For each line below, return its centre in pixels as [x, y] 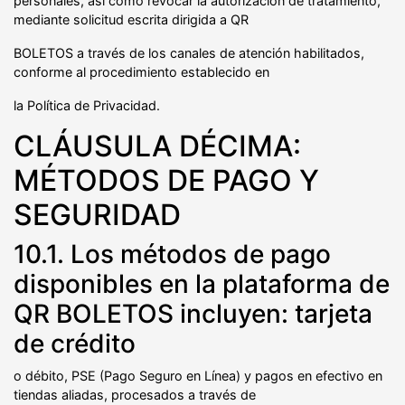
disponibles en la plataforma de [202, 283]
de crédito [75, 343]
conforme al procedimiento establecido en [141, 71]
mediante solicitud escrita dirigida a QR [131, 19]
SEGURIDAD [97, 214]
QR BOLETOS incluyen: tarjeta [193, 313]
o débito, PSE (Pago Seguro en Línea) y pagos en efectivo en [198, 375]
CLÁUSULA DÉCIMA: [157, 146]
